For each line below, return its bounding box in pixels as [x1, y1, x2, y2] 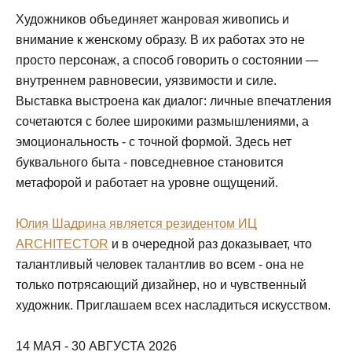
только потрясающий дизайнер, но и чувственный [16, 278, 306, 292]
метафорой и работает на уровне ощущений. [16, 176, 278, 190]
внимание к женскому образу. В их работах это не [16, 33, 305, 47]
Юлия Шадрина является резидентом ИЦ [16, 217, 257, 231]
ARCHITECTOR [16, 237, 108, 251]
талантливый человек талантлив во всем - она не [16, 258, 304, 272]
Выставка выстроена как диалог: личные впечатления [16, 94, 332, 108]
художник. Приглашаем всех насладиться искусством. [16, 299, 331, 313]
